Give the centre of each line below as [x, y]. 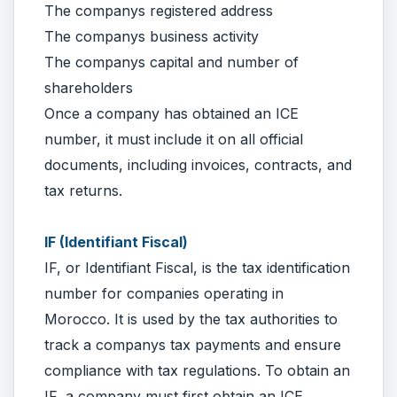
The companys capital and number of [171, 62]
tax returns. [83, 190]
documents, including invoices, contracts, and [198, 164]
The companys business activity [152, 36]
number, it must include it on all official [174, 139]
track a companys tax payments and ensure [193, 344]
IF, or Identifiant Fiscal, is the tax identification [197, 267]
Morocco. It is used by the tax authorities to [191, 319]
